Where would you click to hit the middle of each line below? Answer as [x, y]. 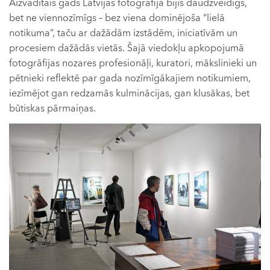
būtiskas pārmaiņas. [52, 108]
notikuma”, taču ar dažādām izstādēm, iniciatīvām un [123, 33]
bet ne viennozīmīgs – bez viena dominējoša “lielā [117, 18]
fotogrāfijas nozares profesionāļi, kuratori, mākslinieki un [133, 63]
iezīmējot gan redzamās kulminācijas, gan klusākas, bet [129, 93]
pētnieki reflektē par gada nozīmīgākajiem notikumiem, [130, 78]
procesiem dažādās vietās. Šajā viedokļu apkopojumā [127, 48]
